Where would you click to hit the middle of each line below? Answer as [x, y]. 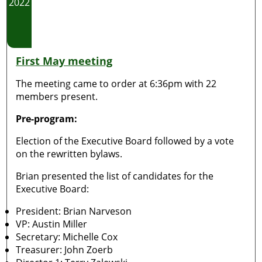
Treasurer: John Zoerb [65, 250]
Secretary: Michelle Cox [67, 237]
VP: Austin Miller [52, 224]
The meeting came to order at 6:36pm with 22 [116, 84]
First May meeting [64, 61]
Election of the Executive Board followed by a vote [125, 141]
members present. [57, 96]
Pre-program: [47, 119]
